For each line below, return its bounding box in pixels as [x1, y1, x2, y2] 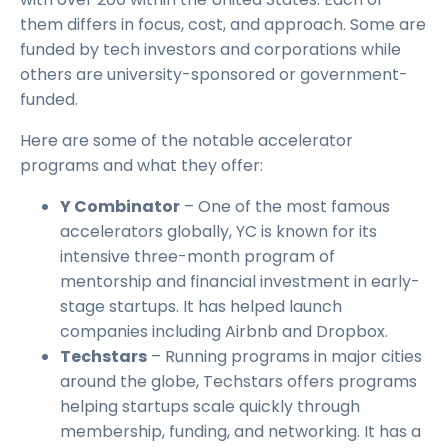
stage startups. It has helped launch [60, 295, 342, 319]
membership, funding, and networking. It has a [60, 420, 421, 444]
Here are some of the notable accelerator [20, 129, 353, 153]
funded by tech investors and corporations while [20, 38, 401, 62]
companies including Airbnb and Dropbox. [60, 320, 388, 344]
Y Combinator [60, 195, 180, 219]
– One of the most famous [180, 195, 390, 219]
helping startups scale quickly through [60, 395, 360, 419]
